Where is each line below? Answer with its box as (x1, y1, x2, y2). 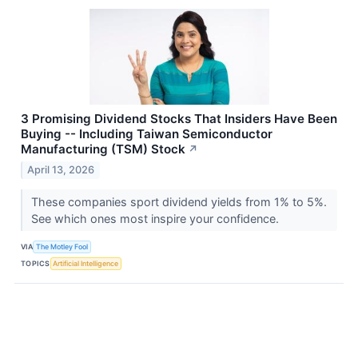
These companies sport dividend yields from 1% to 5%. (30, 194, 327, 209)
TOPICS (21, 259, 50, 268)
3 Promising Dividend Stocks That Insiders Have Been (21, 111, 337, 127)
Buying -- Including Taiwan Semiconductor (21, 126, 272, 142)
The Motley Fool (36, 242, 89, 252)
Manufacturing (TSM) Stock (21, 141, 185, 157)
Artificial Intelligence (53, 259, 119, 268)
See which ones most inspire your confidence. (30, 211, 282, 225)
